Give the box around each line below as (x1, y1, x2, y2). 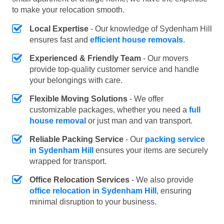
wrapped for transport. (29, 157, 106, 166)
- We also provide (129, 175, 193, 184)
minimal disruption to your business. (29, 197, 156, 206)
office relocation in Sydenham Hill (29, 186, 156, 195)
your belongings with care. (29, 76, 122, 85)
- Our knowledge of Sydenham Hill (88, 24, 212, 33)
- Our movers (141, 54, 188, 63)
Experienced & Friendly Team (29, 54, 141, 63)
